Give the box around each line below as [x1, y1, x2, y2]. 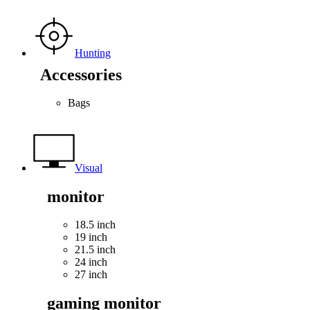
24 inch [75, 256, 107, 268]
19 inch [75, 231, 107, 243]
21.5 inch [75, 244, 116, 255]
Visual [75, 162, 102, 174]
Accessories [40, 66, 122, 84]
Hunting [75, 47, 111, 59]
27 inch [75, 268, 107, 280]
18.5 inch [75, 219, 116, 230]
